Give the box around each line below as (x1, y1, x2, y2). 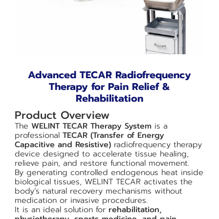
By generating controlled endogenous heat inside (15, 167, 203, 178)
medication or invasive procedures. (15, 195, 148, 206)
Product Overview (15, 107, 109, 123)
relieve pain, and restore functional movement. (15, 157, 189, 169)
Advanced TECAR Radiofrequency (28, 67, 191, 82)
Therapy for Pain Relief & (49, 79, 170, 94)
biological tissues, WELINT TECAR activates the (15, 176, 193, 188)
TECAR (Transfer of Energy (63, 130, 164, 141)
